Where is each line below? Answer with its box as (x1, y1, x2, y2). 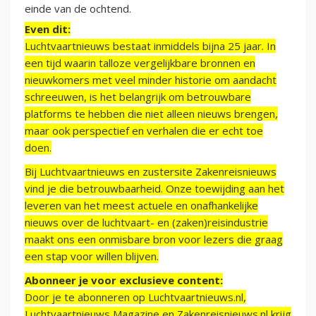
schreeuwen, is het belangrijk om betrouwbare (25, 90, 251, 104)
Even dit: (25, 22, 71, 37)
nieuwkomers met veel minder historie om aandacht (25, 73, 276, 87)
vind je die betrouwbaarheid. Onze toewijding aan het (25, 181, 284, 196)
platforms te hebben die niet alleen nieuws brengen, (25, 107, 278, 121)
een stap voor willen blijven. (25, 249, 159, 264)
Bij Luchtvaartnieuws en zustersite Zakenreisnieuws (25, 164, 276, 179)
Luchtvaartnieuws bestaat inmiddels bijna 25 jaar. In (25, 39, 276, 54)
